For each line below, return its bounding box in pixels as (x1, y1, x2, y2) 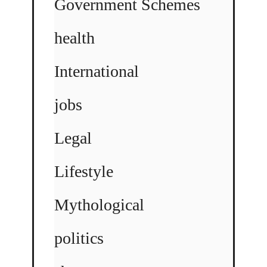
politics (54, 228, 104, 247)
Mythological (54, 195, 144, 214)
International (54, 61, 139, 80)
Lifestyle (54, 162, 113, 181)
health (54, 28, 95, 47)
